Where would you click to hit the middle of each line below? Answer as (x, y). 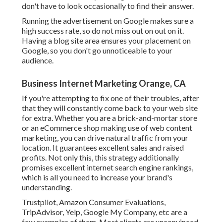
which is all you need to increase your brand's (97, 177)
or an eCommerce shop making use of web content (107, 128)
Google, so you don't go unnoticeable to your (97, 51)
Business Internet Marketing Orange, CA (104, 83)
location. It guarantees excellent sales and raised (103, 148)
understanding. (47, 187)
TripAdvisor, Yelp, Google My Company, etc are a (105, 212)
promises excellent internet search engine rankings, (108, 167)
